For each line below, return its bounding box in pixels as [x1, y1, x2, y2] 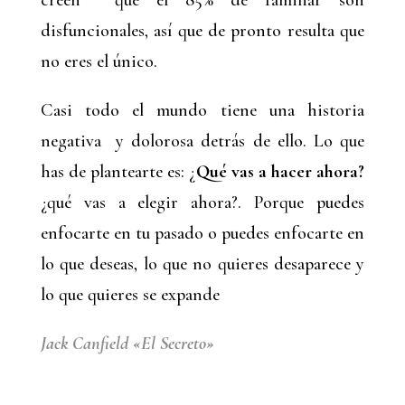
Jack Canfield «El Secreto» [40, 333, 214, 354]
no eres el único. [40, 51, 157, 72]
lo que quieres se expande [40, 284, 220, 306]
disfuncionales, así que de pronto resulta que [40, 20, 365, 42]
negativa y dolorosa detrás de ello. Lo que [40, 130, 365, 152]
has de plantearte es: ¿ [40, 161, 196, 183]
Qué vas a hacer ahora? [195, 161, 365, 183]
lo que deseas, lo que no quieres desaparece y [40, 253, 365, 275]
